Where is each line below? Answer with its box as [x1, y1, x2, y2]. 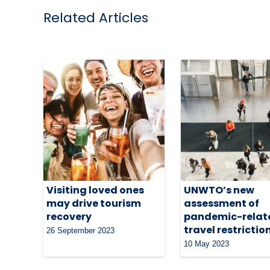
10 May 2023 [184, 239, 230, 248]
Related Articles [43, 8, 148, 27]
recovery [46, 209, 92, 224]
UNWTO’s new [184, 183, 255, 197]
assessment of [184, 196, 260, 210]
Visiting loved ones [46, 183, 144, 197]
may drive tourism [46, 196, 141, 210]
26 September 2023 [46, 225, 115, 235]
